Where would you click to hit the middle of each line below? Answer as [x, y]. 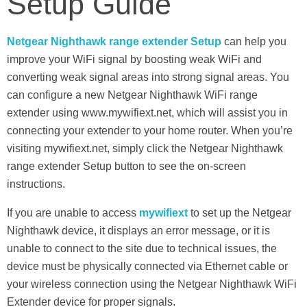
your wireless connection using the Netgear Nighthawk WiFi [152, 284]
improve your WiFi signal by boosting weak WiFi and [134, 59]
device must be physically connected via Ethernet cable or [147, 266]
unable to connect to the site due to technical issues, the [142, 248]
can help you [254, 41]
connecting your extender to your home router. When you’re [150, 130]
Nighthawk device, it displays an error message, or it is [138, 230]
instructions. [36, 184]
